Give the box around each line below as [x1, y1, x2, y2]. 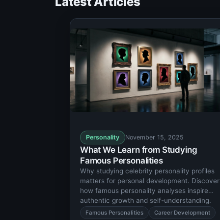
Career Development [154, 209, 210, 217]
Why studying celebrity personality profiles [80, 167, 215, 175]
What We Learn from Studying [80, 145, 197, 155]
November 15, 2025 [125, 134, 184, 141]
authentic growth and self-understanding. [80, 196, 211, 205]
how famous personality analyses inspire [80, 187, 208, 195]
